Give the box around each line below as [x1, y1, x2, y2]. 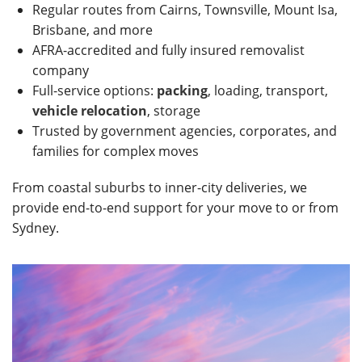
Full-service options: [32, 82, 157, 99]
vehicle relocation [32, 102, 147, 120]
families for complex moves [32, 142, 199, 160]
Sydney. [12, 219, 59, 237]
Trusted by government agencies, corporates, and [32, 122, 337, 140]
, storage [147, 102, 200, 120]
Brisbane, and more [32, 21, 153, 39]
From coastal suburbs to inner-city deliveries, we [12, 179, 307, 196]
